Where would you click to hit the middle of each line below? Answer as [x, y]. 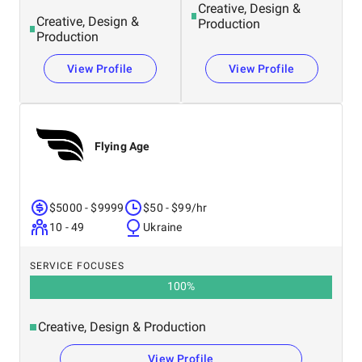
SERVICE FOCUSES [77, 266]
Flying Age [122, 146]
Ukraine [163, 227]
